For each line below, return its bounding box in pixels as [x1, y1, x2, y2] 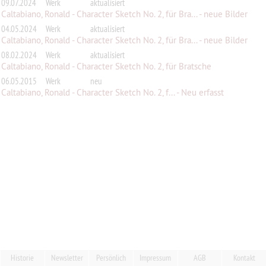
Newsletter [50, 252, 83, 263]
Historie [11, 252, 34, 263]
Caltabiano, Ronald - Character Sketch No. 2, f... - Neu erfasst [1, 87, 224, 98]
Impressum [140, 252, 172, 263]
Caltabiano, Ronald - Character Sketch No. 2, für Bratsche [1, 61, 211, 72]
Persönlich [96, 252, 126, 263]
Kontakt [233, 252, 255, 263]
